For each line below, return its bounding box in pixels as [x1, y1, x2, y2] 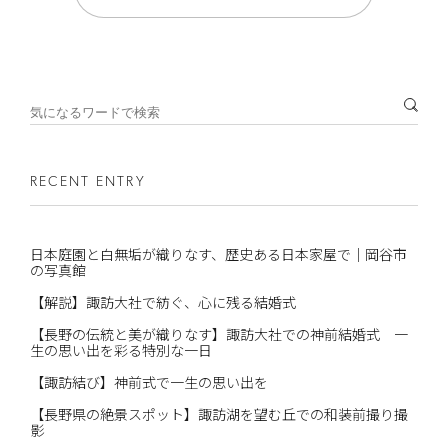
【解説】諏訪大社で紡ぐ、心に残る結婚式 [29, 291, 296, 312]
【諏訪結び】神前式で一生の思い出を [29, 371, 268, 392]
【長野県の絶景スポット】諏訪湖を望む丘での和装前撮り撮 [29, 403, 408, 424]
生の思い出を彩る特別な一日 [29, 339, 212, 360]
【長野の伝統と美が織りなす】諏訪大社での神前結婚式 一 [29, 323, 408, 344]
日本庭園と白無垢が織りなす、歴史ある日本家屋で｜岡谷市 [29, 243, 407, 264]
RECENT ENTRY [29, 174, 146, 190]
